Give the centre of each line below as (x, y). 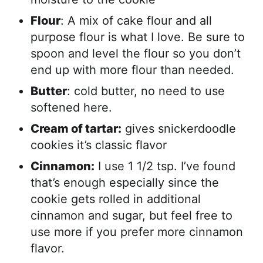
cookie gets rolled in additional (116, 199)
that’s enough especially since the (125, 182)
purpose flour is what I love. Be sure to (138, 37)
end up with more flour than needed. (132, 70)
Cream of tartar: (76, 128)
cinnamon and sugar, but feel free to (131, 215)
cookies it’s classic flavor (99, 145)
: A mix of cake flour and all (136, 20)
